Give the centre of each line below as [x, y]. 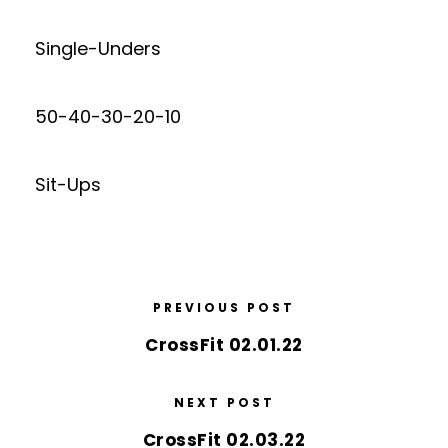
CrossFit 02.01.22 [224, 345]
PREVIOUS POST [224, 307]
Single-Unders [98, 48]
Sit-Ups [68, 184]
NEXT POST [224, 402]
